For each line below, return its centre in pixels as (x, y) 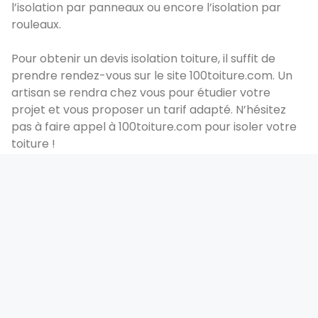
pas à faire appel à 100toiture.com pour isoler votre (154, 126)
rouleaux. (36, 24)
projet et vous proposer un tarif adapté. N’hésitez (149, 109)
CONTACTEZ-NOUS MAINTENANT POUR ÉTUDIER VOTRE (159, 267)
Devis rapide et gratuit (159, 258)
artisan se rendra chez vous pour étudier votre (141, 92)
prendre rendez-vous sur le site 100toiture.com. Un (152, 75)
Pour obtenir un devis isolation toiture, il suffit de (143, 58)
